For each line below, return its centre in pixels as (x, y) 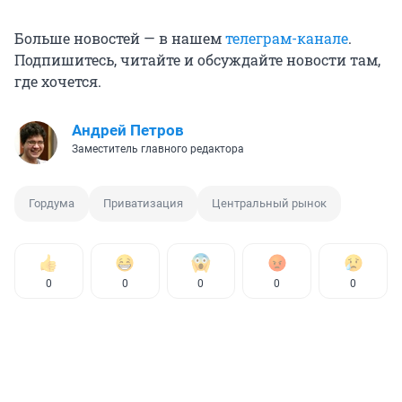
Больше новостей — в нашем (120, 39)
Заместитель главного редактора (158, 149)
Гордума (52, 204)
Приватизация (143, 204)
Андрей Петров (128, 131)
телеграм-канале (287, 39)
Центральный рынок (269, 204)
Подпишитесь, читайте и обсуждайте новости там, (197, 60)
